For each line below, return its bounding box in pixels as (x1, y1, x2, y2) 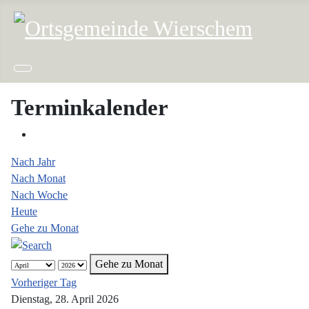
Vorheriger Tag (11, 276, 77, 288)
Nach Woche (11, 188, 68, 201)
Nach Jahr (11, 155, 55, 168)
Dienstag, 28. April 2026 (11, 292, 119, 305)
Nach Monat (11, 172, 66, 184)
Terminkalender (11, 94, 168, 120)
